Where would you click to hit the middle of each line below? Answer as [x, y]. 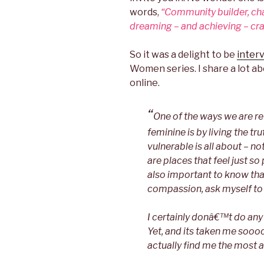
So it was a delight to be [183, 55]
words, [145, 12]
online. [145, 83]
